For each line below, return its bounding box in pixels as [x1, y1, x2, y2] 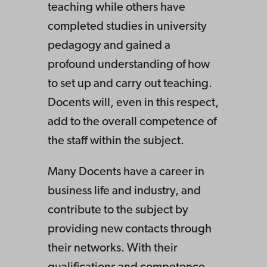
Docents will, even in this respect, [48, 97, 219, 110]
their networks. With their [48, 243, 178, 255]
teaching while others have [48, 2, 185, 14]
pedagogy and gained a [48, 40, 170, 52]
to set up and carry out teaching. [48, 78, 212, 91]
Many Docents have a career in [48, 166, 204, 179]
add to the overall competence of [48, 116, 216, 129]
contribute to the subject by [48, 204, 188, 217]
